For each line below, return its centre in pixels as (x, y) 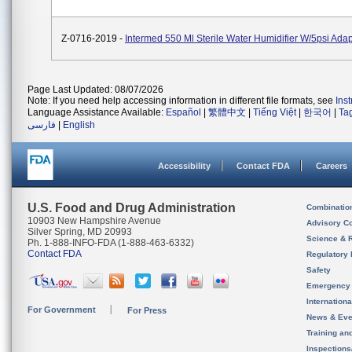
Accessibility (184, 166)
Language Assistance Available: (97, 112)
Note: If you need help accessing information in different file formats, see (181, 101)
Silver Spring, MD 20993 (80, 232)
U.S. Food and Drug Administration (132, 208)
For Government (62, 310)
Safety (319, 270)
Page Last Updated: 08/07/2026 (95, 90)
